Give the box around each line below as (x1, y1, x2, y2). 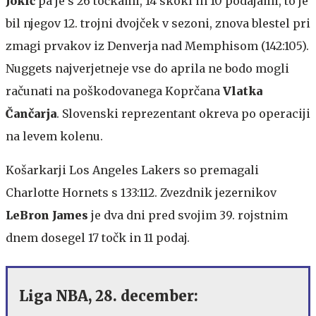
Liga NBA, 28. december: (19, 286, 198, 305)
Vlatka (223, 83, 262, 98)
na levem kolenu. (6, 128, 103, 143)
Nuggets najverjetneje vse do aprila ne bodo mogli (6, 61, 289, 75)
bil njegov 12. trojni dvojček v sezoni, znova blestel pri (6, 16, 310, 30)
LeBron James (6, 207, 88, 222)
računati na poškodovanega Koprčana (6, 83, 223, 98)
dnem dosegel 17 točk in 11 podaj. (6, 230, 190, 245)
